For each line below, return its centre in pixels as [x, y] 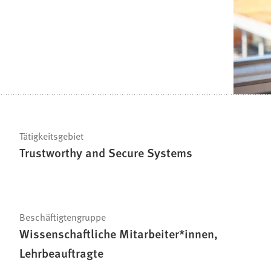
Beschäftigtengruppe [63, 217]
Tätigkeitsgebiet [51, 136]
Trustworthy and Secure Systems [106, 153]
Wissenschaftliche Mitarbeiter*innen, [119, 234]
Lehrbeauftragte [61, 253]
